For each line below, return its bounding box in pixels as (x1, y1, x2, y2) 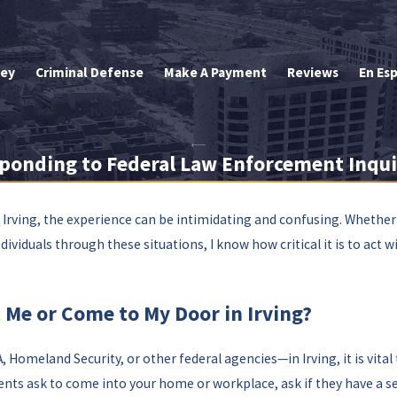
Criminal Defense (35, 63, 144, 81)
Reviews (287, 63, 339, 81)
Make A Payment (164, 63, 267, 81)
